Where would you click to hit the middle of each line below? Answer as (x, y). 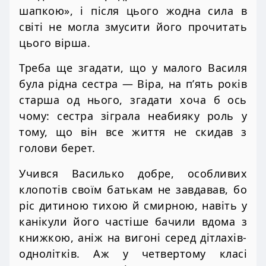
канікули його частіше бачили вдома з (133, 221)
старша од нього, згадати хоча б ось (133, 100)
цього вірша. (55, 43)
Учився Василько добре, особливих (133, 173)
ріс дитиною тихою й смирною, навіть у (133, 205)
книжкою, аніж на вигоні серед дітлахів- (133, 237)
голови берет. (57, 148)
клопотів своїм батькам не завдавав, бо (133, 189)
